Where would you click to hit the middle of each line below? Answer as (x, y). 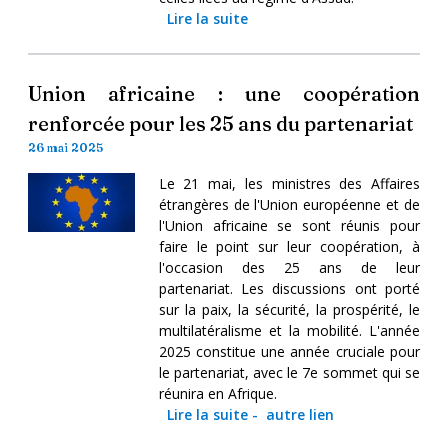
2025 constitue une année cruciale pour (289, 351)
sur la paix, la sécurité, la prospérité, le (289, 309)
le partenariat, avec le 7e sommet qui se (289, 372)
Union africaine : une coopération (224, 93)
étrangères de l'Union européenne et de (289, 204)
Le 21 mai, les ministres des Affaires (289, 183)
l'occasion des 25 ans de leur (289, 267)
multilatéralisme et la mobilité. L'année (289, 330)
